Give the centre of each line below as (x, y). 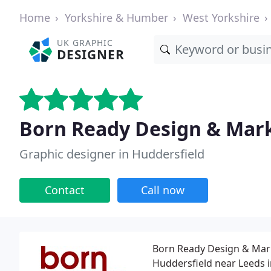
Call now (163, 190)
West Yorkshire (221, 18)
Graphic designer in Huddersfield (112, 154)
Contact (65, 190)
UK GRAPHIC (85, 43)
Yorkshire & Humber (116, 18)
